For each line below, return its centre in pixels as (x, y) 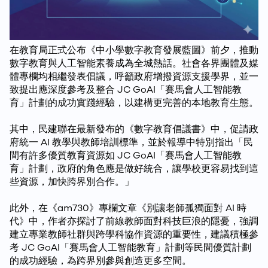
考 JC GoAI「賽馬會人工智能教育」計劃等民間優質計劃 (130, 247)
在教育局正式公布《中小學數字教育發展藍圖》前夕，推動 (134, 50)
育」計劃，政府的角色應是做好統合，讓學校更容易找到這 (134, 168)
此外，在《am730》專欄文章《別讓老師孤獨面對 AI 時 (128, 208)
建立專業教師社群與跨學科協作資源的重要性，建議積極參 (134, 234)
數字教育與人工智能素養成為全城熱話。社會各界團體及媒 (134, 63)
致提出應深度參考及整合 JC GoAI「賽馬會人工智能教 (126, 89)
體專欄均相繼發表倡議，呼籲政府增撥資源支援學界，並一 (134, 76)
